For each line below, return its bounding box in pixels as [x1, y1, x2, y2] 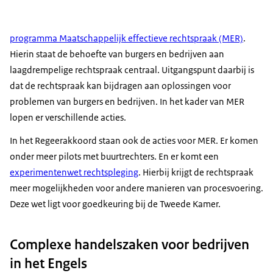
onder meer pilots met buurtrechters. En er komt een [10, 150, 219, 162]
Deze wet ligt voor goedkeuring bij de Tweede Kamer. [10, 197, 221, 210]
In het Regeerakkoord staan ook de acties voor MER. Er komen [10, 134, 258, 146]
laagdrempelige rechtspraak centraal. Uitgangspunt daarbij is [10, 63, 254, 76]
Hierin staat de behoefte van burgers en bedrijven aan [10, 48, 224, 60]
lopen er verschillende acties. [10, 111, 126, 123]
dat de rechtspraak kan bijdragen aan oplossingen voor [10, 79, 231, 91]
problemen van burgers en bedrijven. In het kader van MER [10, 95, 244, 107]
